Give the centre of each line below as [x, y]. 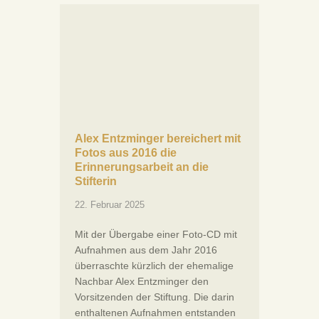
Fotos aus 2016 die [126, 152]
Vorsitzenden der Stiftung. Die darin [155, 297]
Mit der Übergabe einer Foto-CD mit [156, 234]
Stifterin [96, 181]
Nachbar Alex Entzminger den [142, 281]
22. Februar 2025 [110, 204]
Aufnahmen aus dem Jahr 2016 [146, 250]
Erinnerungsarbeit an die [142, 167]
